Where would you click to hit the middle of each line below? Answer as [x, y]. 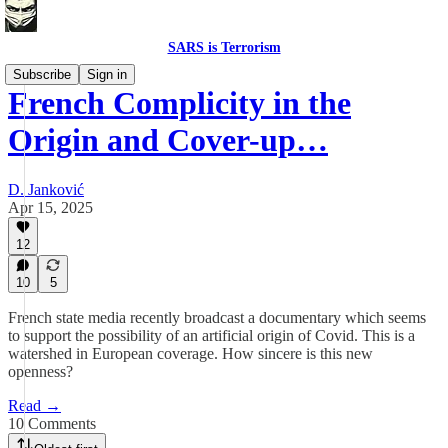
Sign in [107, 74]
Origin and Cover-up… [168, 140]
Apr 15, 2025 [50, 207]
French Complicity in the [179, 103]
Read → [34, 405]
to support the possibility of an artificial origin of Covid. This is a [211, 335]
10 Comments [52, 423]
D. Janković [46, 189]
